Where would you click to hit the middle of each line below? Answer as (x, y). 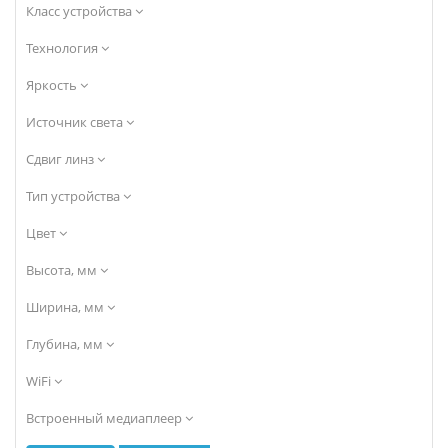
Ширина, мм (66, 307)
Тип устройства (74, 196)
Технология (63, 48)
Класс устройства (80, 11)
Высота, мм (63, 270)
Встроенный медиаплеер (105, 418)
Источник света (76, 122)
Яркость (53, 85)
